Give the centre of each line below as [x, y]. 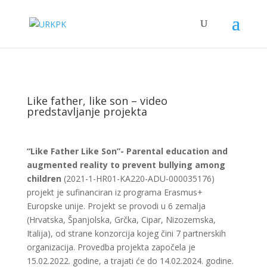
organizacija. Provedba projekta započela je [111, 247]
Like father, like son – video [97, 101]
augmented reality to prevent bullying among [126, 165]
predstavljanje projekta [87, 111]
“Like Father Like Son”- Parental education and [127, 151]
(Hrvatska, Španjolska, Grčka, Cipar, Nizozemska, [121, 220]
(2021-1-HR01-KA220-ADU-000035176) [138, 178]
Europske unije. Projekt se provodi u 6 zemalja [116, 206]
